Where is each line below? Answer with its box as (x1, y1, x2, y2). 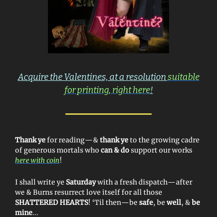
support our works (129, 145, 192, 155)
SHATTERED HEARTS (15, 198, 88, 207)
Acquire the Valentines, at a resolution (17, 71, 168, 82)
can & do (101, 145, 129, 155)
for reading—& (47, 135, 98, 144)
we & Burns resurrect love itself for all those (15, 187, 162, 197)
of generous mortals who (15, 145, 101, 155)
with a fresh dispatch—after (97, 177, 192, 186)
